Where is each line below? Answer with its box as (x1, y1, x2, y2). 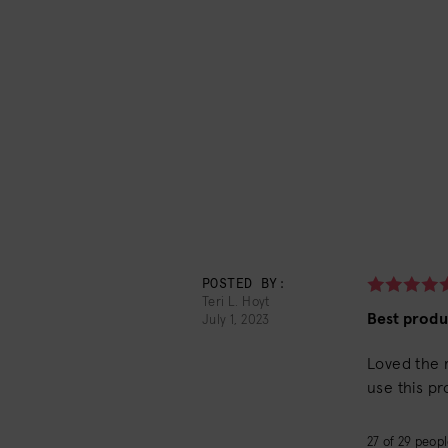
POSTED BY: (202, 278, 286, 291)
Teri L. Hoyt (202, 296, 270, 309)
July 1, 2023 (202, 314, 270, 327)
